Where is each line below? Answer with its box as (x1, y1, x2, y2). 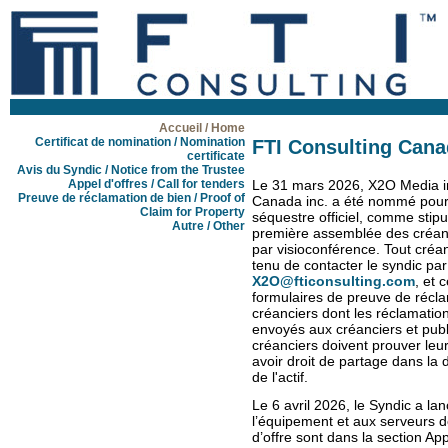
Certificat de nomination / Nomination (35, 135, 245, 149)
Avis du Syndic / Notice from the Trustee (17, 163, 245, 177)
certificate (187, 149, 245, 163)
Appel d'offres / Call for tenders (68, 177, 245, 191)
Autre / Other (172, 219, 245, 233)
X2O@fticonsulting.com (252, 273, 415, 289)
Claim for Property (140, 205, 245, 219)
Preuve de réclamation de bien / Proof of (18, 191, 245, 205)
